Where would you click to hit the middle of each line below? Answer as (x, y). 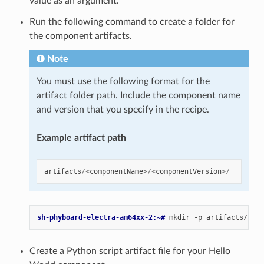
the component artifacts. (80, 36)
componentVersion (188, 171)
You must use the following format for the (123, 81)
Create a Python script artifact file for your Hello (130, 251)
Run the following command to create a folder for (132, 22)
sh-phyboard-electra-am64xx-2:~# (103, 217)
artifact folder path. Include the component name (138, 95)
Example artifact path (81, 138)
